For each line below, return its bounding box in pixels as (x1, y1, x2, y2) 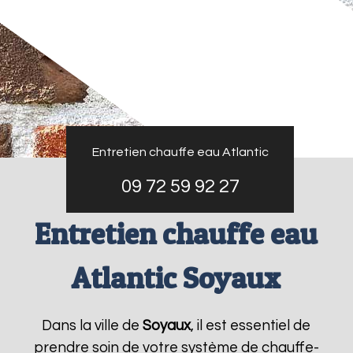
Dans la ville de (42, 318, 143, 333)
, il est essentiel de (191, 318, 311, 333)
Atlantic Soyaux (72, 260, 281, 295)
